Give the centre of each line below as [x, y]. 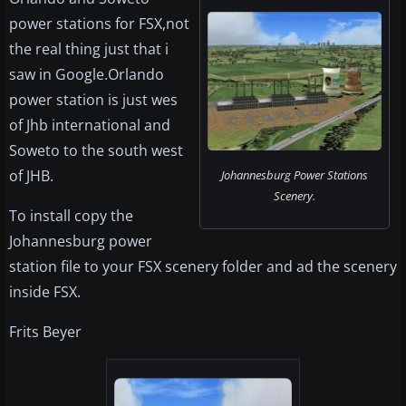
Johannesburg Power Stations [295, 175]
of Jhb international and [90, 126]
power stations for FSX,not [99, 24]
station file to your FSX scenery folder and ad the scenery [203, 267]
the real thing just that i [89, 49]
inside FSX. [45, 292]
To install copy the [71, 216]
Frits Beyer [45, 332]
